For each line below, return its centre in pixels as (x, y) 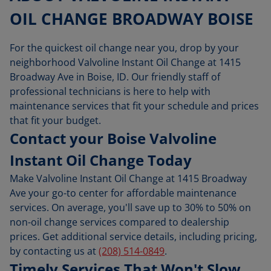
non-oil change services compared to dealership (119, 222)
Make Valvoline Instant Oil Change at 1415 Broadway (128, 178)
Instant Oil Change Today (101, 160)
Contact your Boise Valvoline (113, 138)
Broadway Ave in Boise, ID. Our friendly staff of (115, 77)
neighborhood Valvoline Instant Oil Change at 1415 (125, 62)
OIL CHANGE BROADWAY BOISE (132, 19)
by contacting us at (54, 251)
